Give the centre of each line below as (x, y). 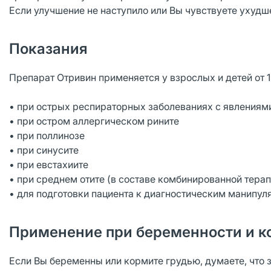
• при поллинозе (47, 135)
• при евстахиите (49, 165)
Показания (48, 49)
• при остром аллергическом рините (94, 121)
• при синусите (44, 150)
